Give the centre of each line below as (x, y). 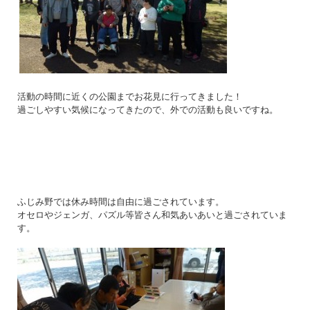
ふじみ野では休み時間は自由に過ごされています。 (121, 201)
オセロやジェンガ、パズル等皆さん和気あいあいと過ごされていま (152, 215)
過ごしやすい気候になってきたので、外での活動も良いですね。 (148, 109)
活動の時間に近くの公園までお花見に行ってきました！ (130, 96)
